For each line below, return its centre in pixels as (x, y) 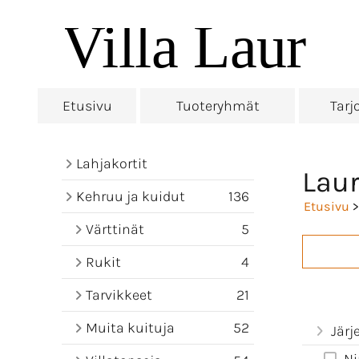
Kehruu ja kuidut (131, 196)
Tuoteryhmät (218, 106)
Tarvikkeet (119, 295)
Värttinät (115, 229)
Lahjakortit (112, 163)
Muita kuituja (130, 328)
